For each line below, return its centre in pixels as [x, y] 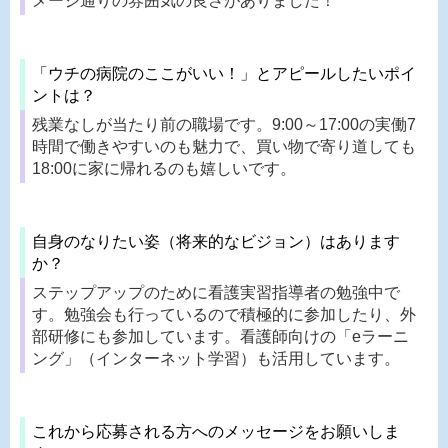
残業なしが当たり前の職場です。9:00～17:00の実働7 [224, 124]
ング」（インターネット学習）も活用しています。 [216, 358]
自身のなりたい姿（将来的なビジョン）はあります [216, 241]
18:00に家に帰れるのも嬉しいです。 [164, 168]
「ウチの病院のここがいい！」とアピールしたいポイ [224, 73]
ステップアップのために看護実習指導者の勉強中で [216, 292]
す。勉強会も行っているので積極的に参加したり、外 [224, 314]
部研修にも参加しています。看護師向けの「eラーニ [220, 336]
